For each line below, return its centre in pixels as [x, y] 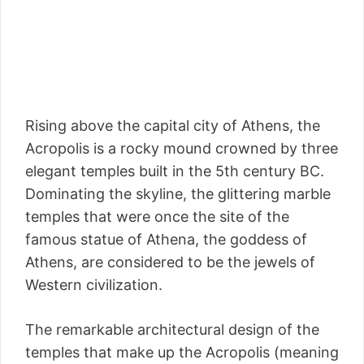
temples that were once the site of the [157, 217]
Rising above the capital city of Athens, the [173, 126]
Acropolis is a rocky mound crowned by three [182, 149]
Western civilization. [94, 285]
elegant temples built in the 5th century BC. [175, 171]
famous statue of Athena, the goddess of [166, 240]
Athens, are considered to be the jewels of [170, 262]
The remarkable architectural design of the [172, 330]
